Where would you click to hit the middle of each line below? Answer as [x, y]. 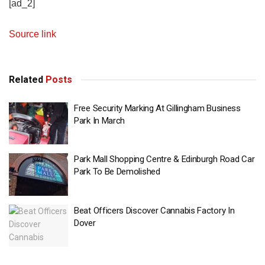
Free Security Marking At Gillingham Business [157, 108]
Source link [33, 34]
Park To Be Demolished [117, 172]
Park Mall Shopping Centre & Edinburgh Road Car [164, 159]
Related [26, 79]
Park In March [100, 120]
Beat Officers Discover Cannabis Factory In [154, 210]
